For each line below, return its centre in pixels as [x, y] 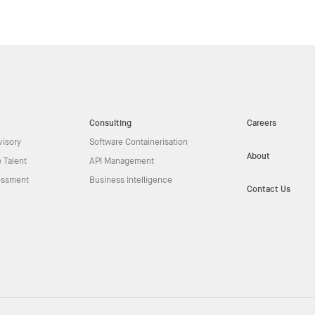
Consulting [110, 123]
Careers [262, 123]
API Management [122, 161]
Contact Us [269, 189]
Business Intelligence [131, 180]
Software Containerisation [139, 142]
